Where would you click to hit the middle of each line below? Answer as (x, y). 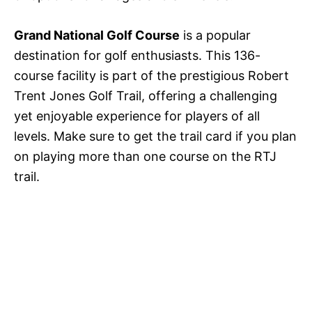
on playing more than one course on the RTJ (145, 157)
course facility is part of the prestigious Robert (151, 76)
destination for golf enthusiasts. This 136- (137, 56)
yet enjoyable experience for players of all (137, 116)
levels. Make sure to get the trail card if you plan (155, 136)
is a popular (215, 36)
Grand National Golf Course (97, 36)
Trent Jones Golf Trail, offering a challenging (146, 96)
